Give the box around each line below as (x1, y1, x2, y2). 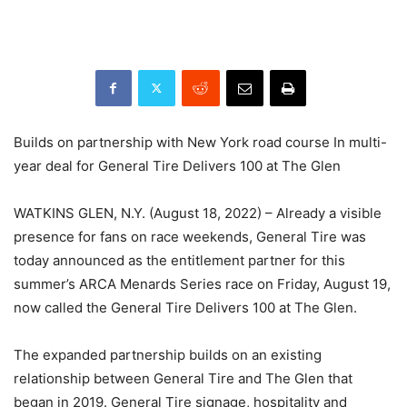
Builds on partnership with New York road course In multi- (14, 133, 387, 151)
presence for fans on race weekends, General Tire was (14, 227, 366, 245)
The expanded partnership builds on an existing (14, 345, 322, 363)
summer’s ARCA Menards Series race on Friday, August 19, (14, 274, 391, 293)
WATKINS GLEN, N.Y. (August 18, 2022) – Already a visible (14, 203, 382, 222)
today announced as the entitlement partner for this (14, 251, 345, 269)
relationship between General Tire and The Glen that (14, 369, 352, 387)
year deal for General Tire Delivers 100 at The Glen (14, 156, 341, 174)
